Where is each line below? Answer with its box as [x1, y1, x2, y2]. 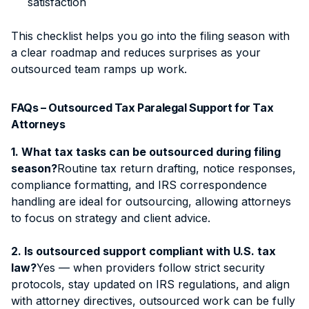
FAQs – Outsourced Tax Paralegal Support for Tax [11, 100, 274, 114]
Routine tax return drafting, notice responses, [57, 161, 296, 175]
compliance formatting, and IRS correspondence [11, 177, 267, 192]
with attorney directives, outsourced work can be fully [11, 293, 295, 308]
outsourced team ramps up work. [11, 61, 187, 76]
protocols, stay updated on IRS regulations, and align [11, 277, 290, 291]
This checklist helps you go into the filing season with [11, 28, 290, 43]
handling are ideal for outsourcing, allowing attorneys [11, 194, 291, 208]
